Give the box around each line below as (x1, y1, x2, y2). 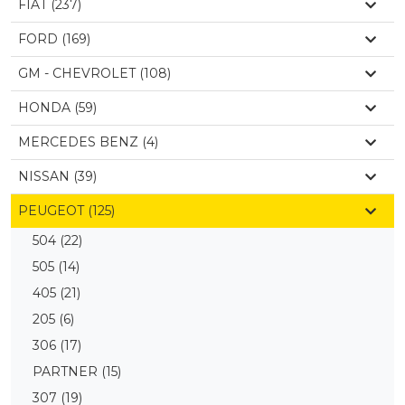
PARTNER (33, 363, 101, 380)
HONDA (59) (18, 99, 97, 116)
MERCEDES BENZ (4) (18, 133, 158, 150)
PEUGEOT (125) (18, 202, 115, 219)
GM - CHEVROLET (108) (18, 64, 171, 81)
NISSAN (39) (18, 167, 97, 184)
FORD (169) (18, 30, 90, 47)
